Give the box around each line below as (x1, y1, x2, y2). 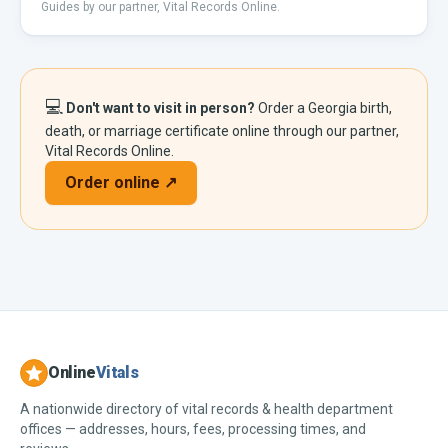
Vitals (95, 363, 139, 382)
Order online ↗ (65, 173, 177, 192)
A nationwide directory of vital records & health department (20, 401, 393, 417)
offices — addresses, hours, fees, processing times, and (20, 421, 366, 437)
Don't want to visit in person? (66, 100, 255, 116)
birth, (357, 100, 392, 116)
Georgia (308, 100, 357, 116)
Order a (255, 100, 308, 116)
